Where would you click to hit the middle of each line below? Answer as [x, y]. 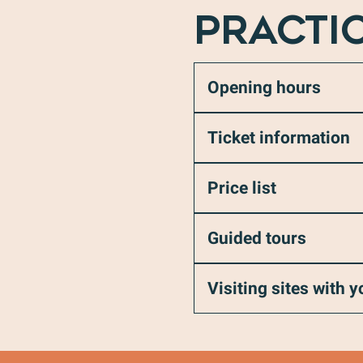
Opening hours [264, 88]
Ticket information [279, 138]
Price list [242, 188]
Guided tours [257, 238]
